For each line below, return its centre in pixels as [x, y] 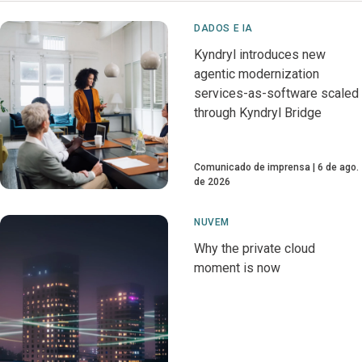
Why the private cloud [255, 248]
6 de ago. [338, 167]
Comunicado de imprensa [252, 167]
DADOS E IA [223, 28]
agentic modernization [257, 74]
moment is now [237, 268]
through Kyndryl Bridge [258, 113]
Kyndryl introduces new [260, 55]
